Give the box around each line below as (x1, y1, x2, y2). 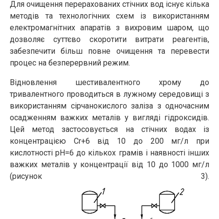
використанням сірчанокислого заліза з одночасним (10, 101, 209, 110)
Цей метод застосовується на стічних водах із (10, 124, 209, 134)
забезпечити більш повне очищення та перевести (10, 46, 209, 56)
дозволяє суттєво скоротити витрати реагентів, (10, 34, 209, 44)
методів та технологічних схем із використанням (10, 11, 209, 21)
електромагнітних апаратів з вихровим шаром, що (10, 22, 209, 32)
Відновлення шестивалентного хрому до (10, 77, 209, 87)
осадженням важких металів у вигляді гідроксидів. (10, 112, 209, 122)
